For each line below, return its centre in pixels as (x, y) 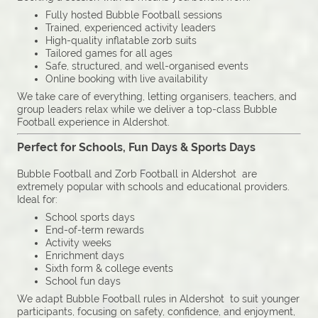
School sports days (90, 218)
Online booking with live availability (127, 79)
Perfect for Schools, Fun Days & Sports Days (136, 148)
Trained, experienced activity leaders (131, 28)
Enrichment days (85, 256)
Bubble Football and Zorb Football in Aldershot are (137, 174)
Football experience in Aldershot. (93, 122)
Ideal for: (37, 200)
